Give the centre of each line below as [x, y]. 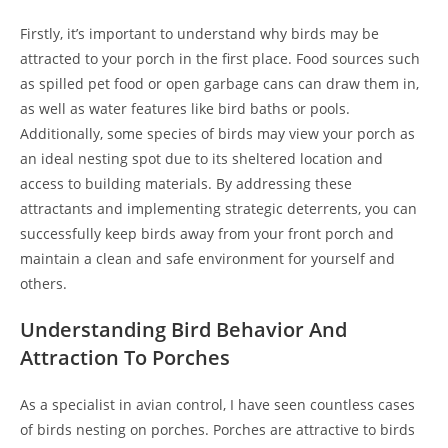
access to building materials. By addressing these [186, 183]
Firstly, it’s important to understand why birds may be [199, 33]
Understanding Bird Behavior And [183, 329]
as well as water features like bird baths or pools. [185, 108]
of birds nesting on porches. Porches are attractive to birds [217, 429]
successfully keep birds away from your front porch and [207, 233]
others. [43, 283]
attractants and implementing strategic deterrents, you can [218, 208]
